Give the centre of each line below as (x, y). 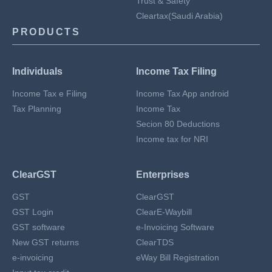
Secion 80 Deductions (178, 124)
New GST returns (46, 243)
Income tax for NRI (172, 139)
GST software (39, 227)
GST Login (33, 212)
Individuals (37, 72)
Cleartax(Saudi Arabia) (179, 16)
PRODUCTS (46, 32)
